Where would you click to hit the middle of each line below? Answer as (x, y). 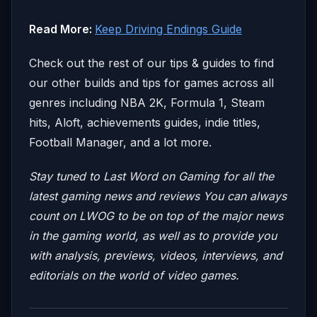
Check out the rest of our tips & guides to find (151, 63)
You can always (245, 196)
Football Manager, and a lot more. (120, 142)
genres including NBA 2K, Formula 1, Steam (147, 102)
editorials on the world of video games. (134, 275)
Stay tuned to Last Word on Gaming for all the (151, 176)
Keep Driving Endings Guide (168, 29)
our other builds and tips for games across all (151, 82)
